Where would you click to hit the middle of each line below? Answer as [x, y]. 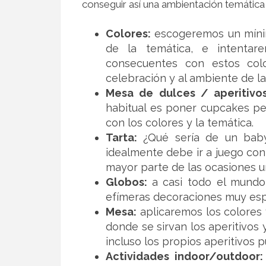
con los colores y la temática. [180, 123]
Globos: [129, 182]
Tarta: [121, 137]
